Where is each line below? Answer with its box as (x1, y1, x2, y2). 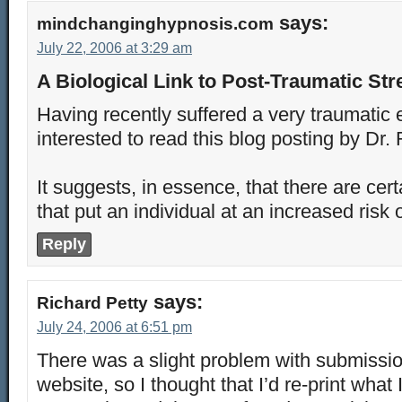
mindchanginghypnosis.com (37, 14, 274, 33)
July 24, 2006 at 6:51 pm (37, 319, 192, 335)
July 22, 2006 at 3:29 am (37, 40, 192, 56)
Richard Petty (37, 293, 148, 312)
